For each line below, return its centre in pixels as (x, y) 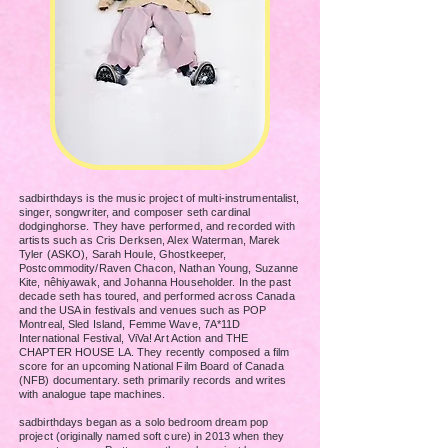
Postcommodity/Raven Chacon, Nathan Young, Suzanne (159, 268)
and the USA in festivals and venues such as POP (143, 310)
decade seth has (62, 296)
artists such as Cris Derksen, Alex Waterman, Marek (150, 240)
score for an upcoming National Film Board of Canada (151, 366)
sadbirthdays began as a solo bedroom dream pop (144, 422)
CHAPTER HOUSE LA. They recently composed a (146, 352)
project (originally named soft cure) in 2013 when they (151, 436)
